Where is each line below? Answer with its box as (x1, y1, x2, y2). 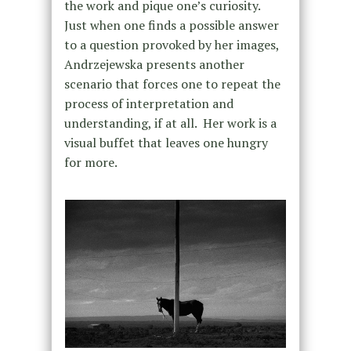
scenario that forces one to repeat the (63, 75, 280, 93)
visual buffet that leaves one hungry (63, 134, 268, 152)
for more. (63, 154, 118, 172)
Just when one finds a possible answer (63, 16, 279, 34)
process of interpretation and (63, 95, 233, 113)
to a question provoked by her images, (63, 36, 279, 54)
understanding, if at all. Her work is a (63, 114, 277, 132)
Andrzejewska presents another (63, 56, 244, 74)
